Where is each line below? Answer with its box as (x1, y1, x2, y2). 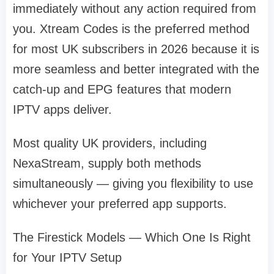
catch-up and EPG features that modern (13, 83, 231, 97)
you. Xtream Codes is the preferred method (13, 22, 250, 36)
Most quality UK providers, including (13, 136, 207, 150)
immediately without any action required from (13, 2, 256, 16)
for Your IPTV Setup (13, 251, 122, 265)
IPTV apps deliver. (13, 103, 112, 117)
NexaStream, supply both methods (13, 157, 201, 171)
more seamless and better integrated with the (13, 62, 259, 76)
